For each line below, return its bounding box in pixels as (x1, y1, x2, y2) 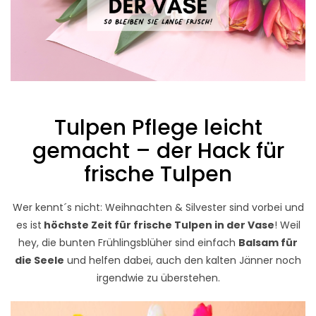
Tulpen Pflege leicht (54, 112, 262, 142)
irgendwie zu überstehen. (96, 271, 220, 286)
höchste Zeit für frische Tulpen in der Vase (41, 218, 274, 233)
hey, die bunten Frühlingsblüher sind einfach (18, 236, 238, 250)
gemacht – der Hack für (32, 135, 284, 166)
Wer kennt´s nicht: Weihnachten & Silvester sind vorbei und (12, 200, 304, 215)
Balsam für (238, 236, 298, 250)
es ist (16, 218, 42, 233)
